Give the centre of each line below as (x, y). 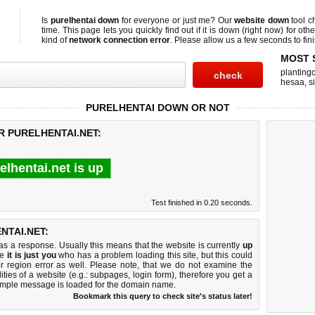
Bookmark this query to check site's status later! (163, 296)
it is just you (31, 255)
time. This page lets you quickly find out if (122, 30)
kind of (55, 40)
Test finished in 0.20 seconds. (202, 202)
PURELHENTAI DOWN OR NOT (157, 108)
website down (262, 20)
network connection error (120, 40)
